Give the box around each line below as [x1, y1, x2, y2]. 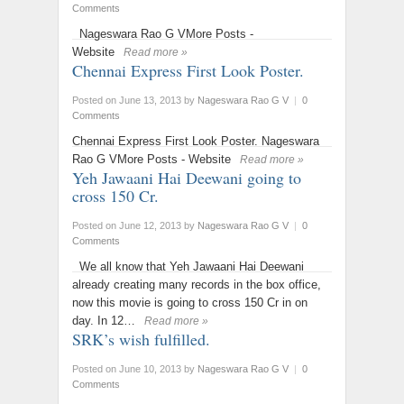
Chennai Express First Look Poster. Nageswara [72, 134, 319, 148]
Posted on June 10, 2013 [72, 363, 181, 374]
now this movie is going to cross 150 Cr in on [72, 296, 308, 309]
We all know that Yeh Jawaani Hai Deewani [72, 260, 304, 273]
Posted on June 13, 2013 [72, 95, 181, 106]
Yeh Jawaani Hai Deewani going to [72, 167, 301, 188]
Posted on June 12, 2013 [72, 220, 181, 231]
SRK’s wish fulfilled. [72, 328, 210, 350]
